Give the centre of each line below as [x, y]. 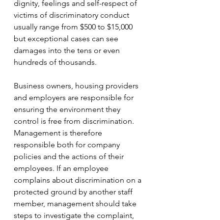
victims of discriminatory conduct [72, 15]
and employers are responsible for [75, 97]
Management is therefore [59, 133]
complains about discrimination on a [79, 180]
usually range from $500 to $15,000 [74, 27]
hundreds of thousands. [55, 62]
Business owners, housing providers [77, 86]
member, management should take [76, 204]
